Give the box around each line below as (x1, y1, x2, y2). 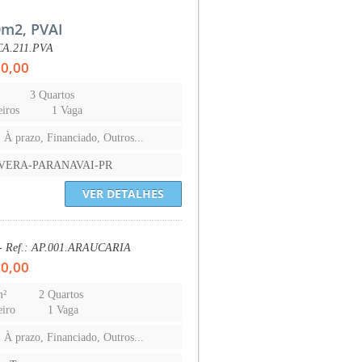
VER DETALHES (82, 185, 164, 201)
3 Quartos (30, 88, 75, 101)
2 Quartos (39, 288, 84, 301)
